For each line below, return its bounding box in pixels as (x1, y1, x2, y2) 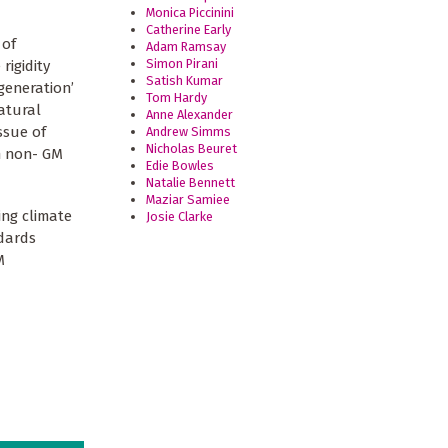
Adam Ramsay (146, 39, 227, 55)
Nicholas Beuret (146, 141, 238, 157)
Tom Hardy (146, 90, 208, 106)
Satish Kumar (146, 73, 224, 89)
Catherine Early (146, 22, 232, 38)
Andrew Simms (146, 124, 232, 140)
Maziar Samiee (146, 192, 231, 208)
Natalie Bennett (146, 175, 236, 191)
